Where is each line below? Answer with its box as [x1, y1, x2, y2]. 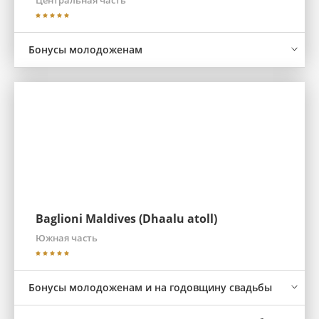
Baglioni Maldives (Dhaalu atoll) [36, 211, 217, 226]
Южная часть [36, 231, 98, 244]
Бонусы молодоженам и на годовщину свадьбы [28, 281, 272, 294]
